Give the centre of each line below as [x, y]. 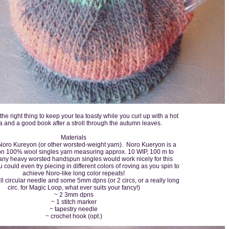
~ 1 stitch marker [74, 202]
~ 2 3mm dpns [74, 194]
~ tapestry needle [74, 209]
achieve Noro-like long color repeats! [74, 173]
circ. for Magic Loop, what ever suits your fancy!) [74, 187]
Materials [74, 137]
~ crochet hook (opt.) [74, 216]
